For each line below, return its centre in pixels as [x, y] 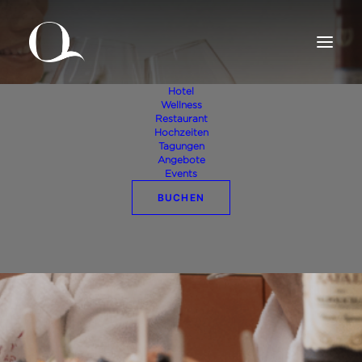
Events [181, 173]
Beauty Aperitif [181, 248]
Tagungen [181, 146]
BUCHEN [181, 198]
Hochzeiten [181, 132]
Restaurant [181, 118]
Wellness [181, 105]
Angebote [181, 160]
